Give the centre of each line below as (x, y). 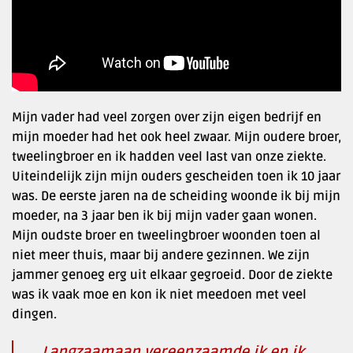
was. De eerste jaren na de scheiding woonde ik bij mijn (176, 196)
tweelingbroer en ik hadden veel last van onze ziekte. (169, 156)
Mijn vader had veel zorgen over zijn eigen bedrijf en (167, 117)
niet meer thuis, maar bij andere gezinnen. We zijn (161, 255)
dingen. (34, 314)
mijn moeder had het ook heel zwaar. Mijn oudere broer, (176, 137)
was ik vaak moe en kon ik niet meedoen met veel (159, 294)
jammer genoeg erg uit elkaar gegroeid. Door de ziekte (172, 275)
